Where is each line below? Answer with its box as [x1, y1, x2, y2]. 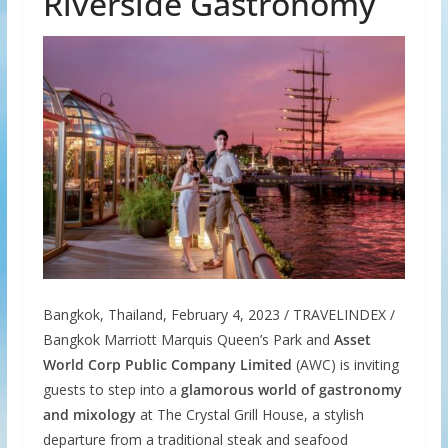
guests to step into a [42, 379, 181, 399]
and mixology [42, 404, 136, 424]
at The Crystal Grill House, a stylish [135, 404, 364, 424]
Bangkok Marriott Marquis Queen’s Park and [42, 329, 334, 349]
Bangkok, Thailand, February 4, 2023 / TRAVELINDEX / [42, 304, 395, 324]
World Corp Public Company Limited [42, 354, 292, 374]
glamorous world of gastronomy [180, 379, 402, 399]
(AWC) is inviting [291, 354, 399, 374]
